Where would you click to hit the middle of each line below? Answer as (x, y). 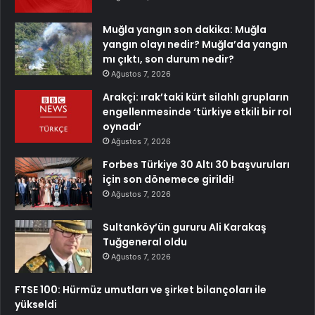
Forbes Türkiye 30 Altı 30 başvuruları (196, 165)
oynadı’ (122, 127)
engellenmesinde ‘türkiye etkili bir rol (197, 112)
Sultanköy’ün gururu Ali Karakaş (185, 227)
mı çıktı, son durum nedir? (168, 59)
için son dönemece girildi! (168, 180)
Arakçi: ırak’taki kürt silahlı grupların (196, 97)
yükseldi (36, 305)
